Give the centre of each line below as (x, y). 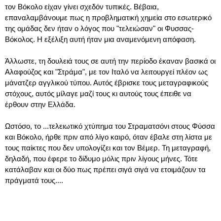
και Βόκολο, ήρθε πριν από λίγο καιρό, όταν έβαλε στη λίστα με (109, 137)
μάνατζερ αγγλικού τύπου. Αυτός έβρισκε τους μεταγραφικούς (107, 82)
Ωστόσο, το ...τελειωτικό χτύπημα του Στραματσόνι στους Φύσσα (110, 126)
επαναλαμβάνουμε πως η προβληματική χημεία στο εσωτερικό (108, 17)
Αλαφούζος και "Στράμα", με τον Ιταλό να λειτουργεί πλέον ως (106, 72)
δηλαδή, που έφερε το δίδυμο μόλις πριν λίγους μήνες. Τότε (101, 158)
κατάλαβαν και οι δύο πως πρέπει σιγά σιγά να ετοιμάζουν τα (105, 169)
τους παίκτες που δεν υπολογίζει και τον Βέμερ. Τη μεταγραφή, (108, 147)
